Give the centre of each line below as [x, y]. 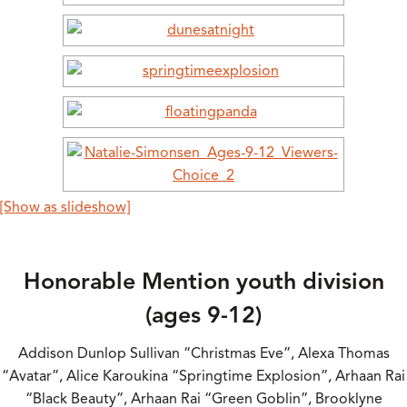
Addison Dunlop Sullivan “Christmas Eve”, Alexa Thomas [203, 354]
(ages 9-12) [203, 314]
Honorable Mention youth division [203, 281]
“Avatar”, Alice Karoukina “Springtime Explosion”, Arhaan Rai [203, 377]
